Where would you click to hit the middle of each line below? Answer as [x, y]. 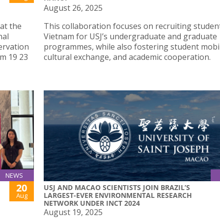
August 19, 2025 [73, 212]
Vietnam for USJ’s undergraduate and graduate [130, 36]
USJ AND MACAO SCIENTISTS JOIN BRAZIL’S [117, 188]
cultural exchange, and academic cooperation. [127, 57]
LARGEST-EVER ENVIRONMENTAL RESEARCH [118, 195]
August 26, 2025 [73, 8]
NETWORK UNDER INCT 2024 [92, 203]
